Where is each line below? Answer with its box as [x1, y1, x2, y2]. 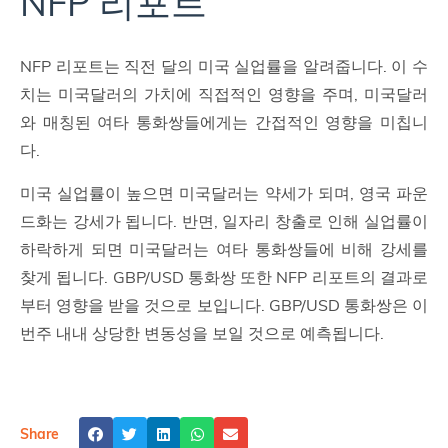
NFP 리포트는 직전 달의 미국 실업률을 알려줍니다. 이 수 [20, 56, 428, 77]
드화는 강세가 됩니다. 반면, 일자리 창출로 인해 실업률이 [20, 211, 428, 232]
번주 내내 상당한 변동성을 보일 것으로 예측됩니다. [20, 323, 384, 344]
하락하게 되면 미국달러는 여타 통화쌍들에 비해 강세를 [20, 239, 428, 260]
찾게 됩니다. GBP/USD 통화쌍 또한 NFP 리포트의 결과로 [20, 267, 428, 288]
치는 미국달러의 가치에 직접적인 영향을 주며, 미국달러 [20, 84, 428, 105]
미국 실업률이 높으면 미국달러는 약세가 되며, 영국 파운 [20, 183, 428, 204]
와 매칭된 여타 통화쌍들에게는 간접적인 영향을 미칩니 [20, 112, 428, 133]
